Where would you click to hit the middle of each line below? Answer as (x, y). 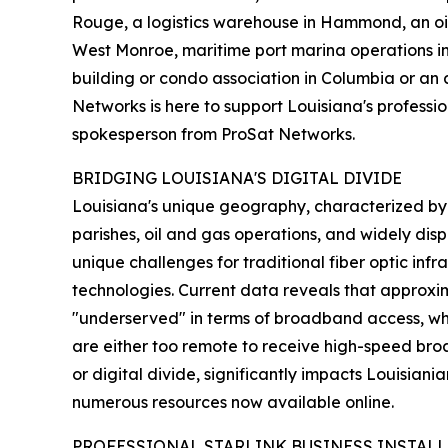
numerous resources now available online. (233, 402)
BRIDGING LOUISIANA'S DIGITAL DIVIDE (237, 178)
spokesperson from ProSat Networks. (213, 134)
